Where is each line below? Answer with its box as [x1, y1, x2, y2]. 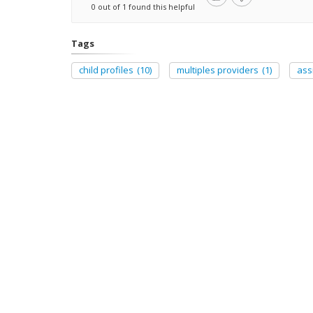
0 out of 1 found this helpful [92, 1, 195, 12]
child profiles [79, 64, 133, 76]
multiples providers [177, 64, 259, 76]
